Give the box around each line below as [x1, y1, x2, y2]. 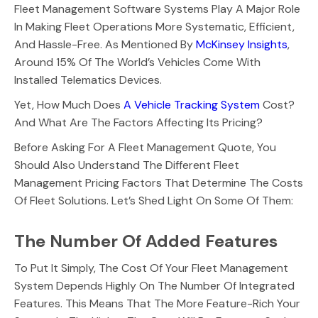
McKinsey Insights [196, 37, 287, 52]
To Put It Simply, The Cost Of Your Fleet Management [14, 261, 288, 275]
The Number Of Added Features [14, 230, 278, 252]
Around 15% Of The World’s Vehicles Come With [14, 55, 261, 70]
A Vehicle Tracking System [124, 97, 260, 112]
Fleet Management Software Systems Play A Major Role [14, 1, 300, 16]
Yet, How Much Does [14, 97, 124, 112]
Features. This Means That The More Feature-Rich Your [14, 296, 300, 311]
